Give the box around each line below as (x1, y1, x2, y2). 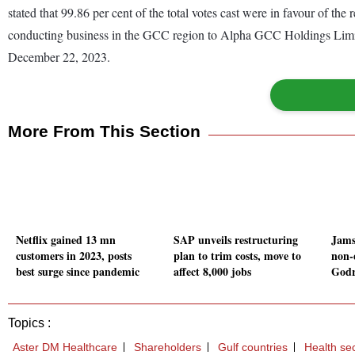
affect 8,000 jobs (174, 263, 251, 281)
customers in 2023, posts (16, 247, 132, 265)
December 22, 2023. (8, 48, 110, 65)
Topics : (8, 316, 51, 330)
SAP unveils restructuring (174, 231, 298, 249)
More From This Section (8, 121, 200, 140)
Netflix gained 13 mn (16, 231, 116, 249)
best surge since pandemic (16, 263, 139, 281)
